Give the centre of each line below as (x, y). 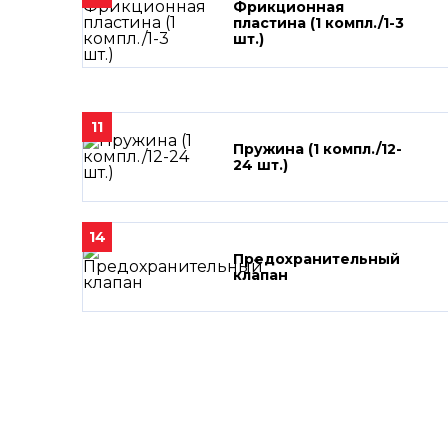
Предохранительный (316, 259)
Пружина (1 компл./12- (317, 149)
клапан (260, 275)
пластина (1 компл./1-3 (318, 23)
